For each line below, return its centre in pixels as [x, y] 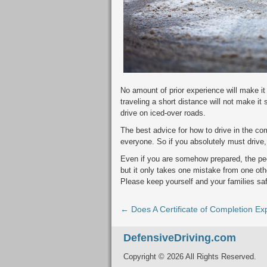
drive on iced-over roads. [163, 113]
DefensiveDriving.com [180, 237]
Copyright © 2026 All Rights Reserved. [190, 256]
